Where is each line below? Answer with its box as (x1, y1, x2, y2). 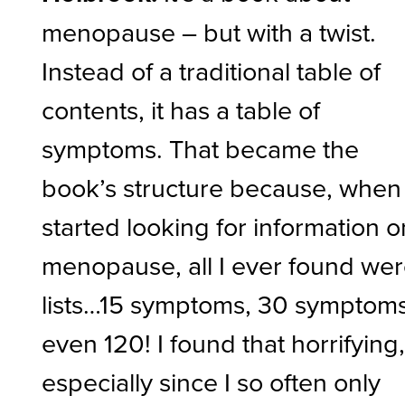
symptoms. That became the (42, 130, 360, 167)
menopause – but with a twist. (42, 14, 377, 51)
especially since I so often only (42, 363, 381, 400)
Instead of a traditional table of (42, 52, 381, 89)
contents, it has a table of (42, 91, 321, 128)
